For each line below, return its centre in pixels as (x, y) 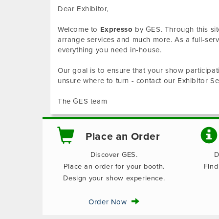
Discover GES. (114, 155)
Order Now (110, 202)
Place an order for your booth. (114, 166)
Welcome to (79, 29)
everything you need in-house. (110, 50)
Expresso (116, 29)
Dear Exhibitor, (83, 9)
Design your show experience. (114, 178)
